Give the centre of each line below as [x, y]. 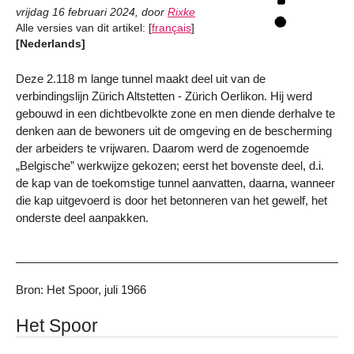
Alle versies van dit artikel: [82, 28]
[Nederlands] [51, 44]
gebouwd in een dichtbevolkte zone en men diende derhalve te [175, 113]
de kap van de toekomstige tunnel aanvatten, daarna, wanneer [175, 183]
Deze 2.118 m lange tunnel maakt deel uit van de [141, 78]
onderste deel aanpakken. [82, 217]
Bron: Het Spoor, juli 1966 [81, 290]
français [171, 28]
